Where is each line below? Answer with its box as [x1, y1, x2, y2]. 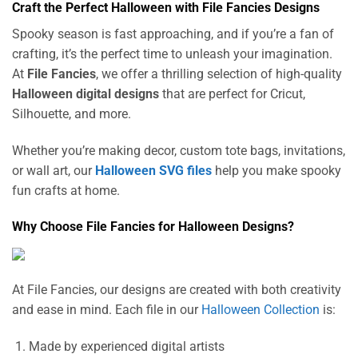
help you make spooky [212, 162, 341, 178]
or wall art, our [12, 162, 95, 178]
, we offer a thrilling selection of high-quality [96, 66, 342, 82]
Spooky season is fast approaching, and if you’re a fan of [12, 26, 334, 42]
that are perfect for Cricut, [159, 86, 305, 101]
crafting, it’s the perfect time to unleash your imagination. [12, 46, 332, 62]
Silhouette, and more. [12, 105, 131, 121]
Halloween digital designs [12, 86, 159, 101]
